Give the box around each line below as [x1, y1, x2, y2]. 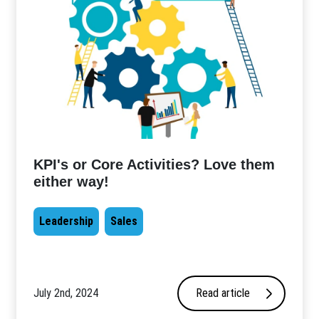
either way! [33, 173, 110, 189]
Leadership [39, 214, 94, 228]
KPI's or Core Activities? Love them [33, 156, 276, 172]
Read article [195, 286, 250, 300]
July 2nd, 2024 [33, 286, 99, 300]
